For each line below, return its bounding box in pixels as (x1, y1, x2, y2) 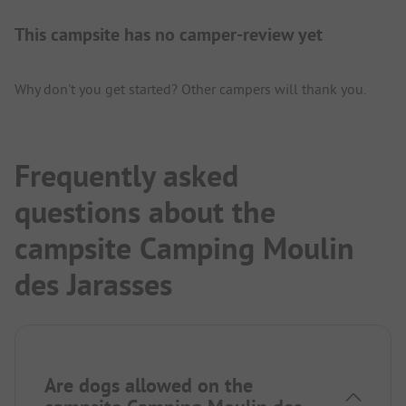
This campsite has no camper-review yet (14, 22, 323, 46)
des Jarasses (14, 264, 172, 304)
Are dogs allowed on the (44, 372, 253, 398)
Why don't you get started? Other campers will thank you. (14, 79, 366, 98)
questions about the (14, 191, 275, 232)
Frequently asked (14, 155, 238, 196)
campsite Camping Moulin (14, 227, 354, 268)
